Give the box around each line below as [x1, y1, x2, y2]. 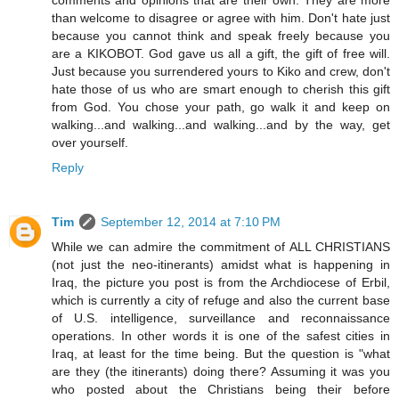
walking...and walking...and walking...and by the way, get [52, 117, 390, 132]
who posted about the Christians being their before [52, 382, 390, 397]
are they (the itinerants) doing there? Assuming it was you [52, 364, 390, 379]
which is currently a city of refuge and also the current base [52, 293, 390, 308]
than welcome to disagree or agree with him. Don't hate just [52, 10, 390, 25]
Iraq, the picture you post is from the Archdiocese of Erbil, [52, 275, 390, 290]
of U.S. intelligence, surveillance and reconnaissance [52, 311, 390, 326]
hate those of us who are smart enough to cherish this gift [52, 81, 390, 96]
